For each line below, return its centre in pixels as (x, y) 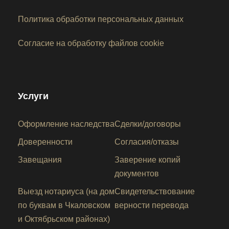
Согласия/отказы (147, 142)
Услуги (33, 96)
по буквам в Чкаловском (64, 205)
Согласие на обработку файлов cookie (91, 43)
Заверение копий (147, 160)
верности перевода (152, 205)
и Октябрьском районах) (64, 219)
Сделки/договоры (148, 124)
